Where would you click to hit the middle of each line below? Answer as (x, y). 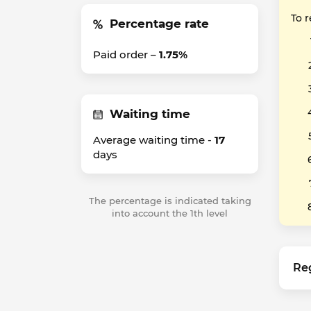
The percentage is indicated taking (170, 201)
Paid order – (126, 54)
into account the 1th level (170, 213)
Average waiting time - (154, 140)
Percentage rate (159, 24)
